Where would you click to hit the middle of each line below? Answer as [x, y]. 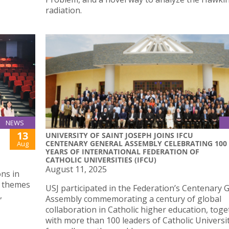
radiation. [64, 10]
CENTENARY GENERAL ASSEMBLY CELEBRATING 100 [136, 144]
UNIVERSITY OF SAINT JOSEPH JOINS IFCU [119, 135]
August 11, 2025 [76, 169]
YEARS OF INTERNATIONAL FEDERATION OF [122, 152]
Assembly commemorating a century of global [133, 199]
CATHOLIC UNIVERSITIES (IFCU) [102, 160]
